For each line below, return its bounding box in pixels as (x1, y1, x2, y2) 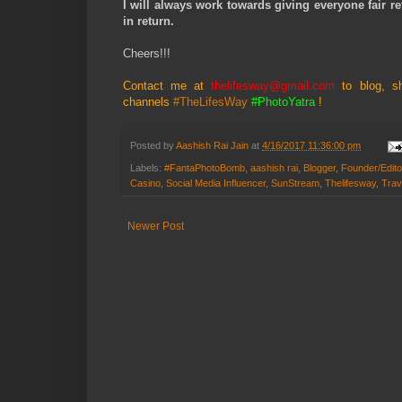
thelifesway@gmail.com (211, 79, 336, 93)
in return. (123, 14, 178, 29)
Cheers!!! (123, 47, 174, 61)
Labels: (130, 162, 164, 173)
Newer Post (127, 219, 184, 232)
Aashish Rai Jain (176, 140, 249, 152)
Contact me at (123, 79, 212, 93)
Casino (130, 177, 161, 188)
